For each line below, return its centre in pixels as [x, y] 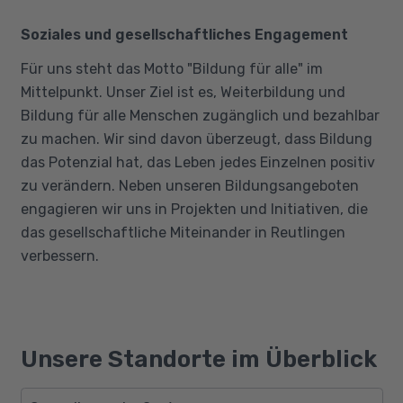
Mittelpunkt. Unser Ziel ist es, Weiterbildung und [183, 92]
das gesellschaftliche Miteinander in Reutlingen [183, 232]
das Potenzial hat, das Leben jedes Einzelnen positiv [197, 162]
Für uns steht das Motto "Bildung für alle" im [171, 68]
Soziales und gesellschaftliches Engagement [184, 34]
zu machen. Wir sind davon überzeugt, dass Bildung [196, 139]
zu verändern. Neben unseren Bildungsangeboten [189, 185]
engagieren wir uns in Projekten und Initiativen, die [194, 209]
